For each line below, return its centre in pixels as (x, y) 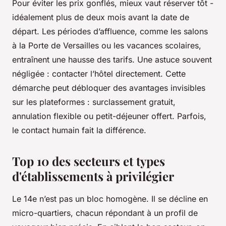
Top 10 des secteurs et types (89, 161)
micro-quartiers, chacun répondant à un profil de (105, 213)
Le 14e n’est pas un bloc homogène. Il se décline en (110, 199)
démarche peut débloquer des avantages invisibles (109, 88)
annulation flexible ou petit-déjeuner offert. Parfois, (109, 116)
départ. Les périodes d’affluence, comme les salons (110, 32)
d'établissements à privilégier (93, 176)
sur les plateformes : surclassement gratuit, (94, 102)
